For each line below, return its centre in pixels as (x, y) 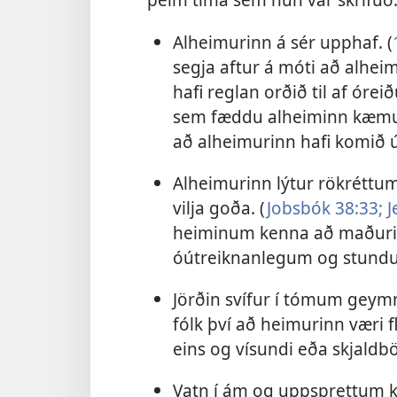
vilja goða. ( (219, 207)
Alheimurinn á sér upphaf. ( (282, 42)
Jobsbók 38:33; (324, 207)
